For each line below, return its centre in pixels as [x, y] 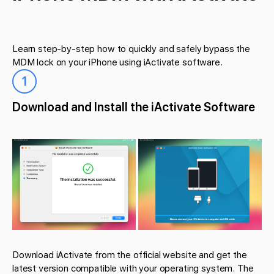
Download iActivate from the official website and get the [130, 255]
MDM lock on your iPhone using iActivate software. [117, 62]
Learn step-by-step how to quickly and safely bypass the [131, 49]
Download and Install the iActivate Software [134, 107]
